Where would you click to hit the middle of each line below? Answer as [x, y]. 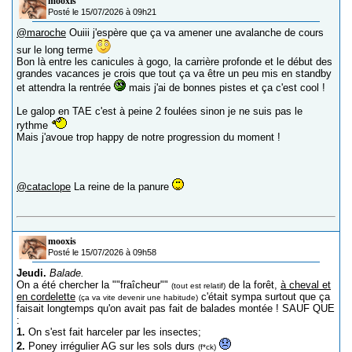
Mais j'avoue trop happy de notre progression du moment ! [148, 137]
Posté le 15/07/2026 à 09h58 [102, 253]
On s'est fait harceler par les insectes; [113, 332]
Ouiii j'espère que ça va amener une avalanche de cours [195, 33]
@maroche [41, 33]
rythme [34, 126]
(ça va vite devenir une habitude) [138, 298]
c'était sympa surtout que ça [264, 297]
